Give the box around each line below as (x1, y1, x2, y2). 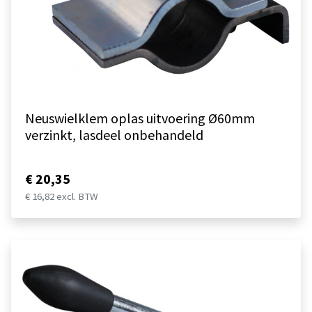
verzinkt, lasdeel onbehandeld (25, 126, 203, 144)
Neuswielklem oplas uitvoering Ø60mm (25, 109, 255, 127)
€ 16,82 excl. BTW (25, 190, 98, 203)
